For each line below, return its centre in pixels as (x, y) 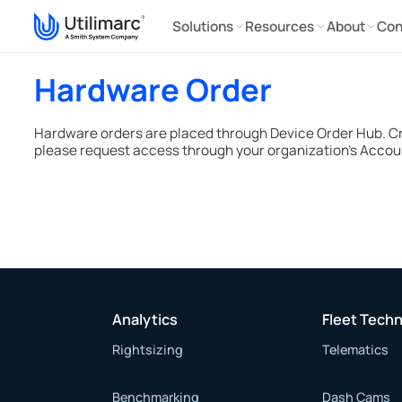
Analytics (145, 319)
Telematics (356, 349)
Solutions (203, 26)
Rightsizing (148, 349)
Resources (280, 26)
